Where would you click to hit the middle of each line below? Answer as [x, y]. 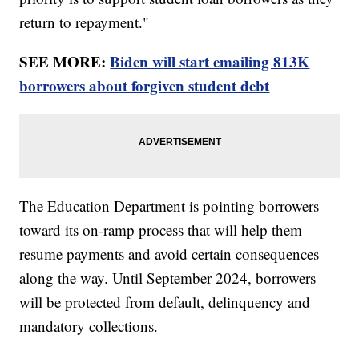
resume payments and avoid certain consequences [169, 254]
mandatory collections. [89, 326]
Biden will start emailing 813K [210, 62]
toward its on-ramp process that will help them [161, 230]
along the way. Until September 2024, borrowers [168, 278]
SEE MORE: [65, 62]
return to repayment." [85, 22]
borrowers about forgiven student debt [145, 86]
